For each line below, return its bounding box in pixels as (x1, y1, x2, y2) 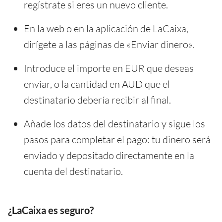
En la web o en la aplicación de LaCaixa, (24, 22, 188, 35)
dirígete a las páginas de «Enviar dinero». (24, 38, 194, 51)
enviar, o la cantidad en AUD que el (24, 77, 170, 90)
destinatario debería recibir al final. (24, 93, 171, 106)
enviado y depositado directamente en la (24, 149, 194, 162)
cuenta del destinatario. (24, 165, 123, 177)
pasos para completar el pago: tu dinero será (24, 133, 211, 146)
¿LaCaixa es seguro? (8, 204, 94, 216)
